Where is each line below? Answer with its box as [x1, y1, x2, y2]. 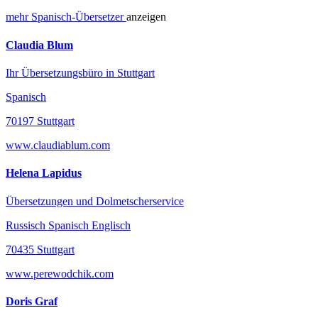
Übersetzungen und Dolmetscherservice [6, 194, 184, 207]
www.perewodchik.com [6, 267, 114, 280]
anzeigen [126, 11, 166, 23]
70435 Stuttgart [6, 243, 75, 256]
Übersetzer [75, 11, 126, 23]
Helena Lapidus [6, 167, 82, 180]
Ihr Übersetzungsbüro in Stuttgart [6, 67, 155, 79]
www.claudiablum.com [6, 139, 110, 151]
